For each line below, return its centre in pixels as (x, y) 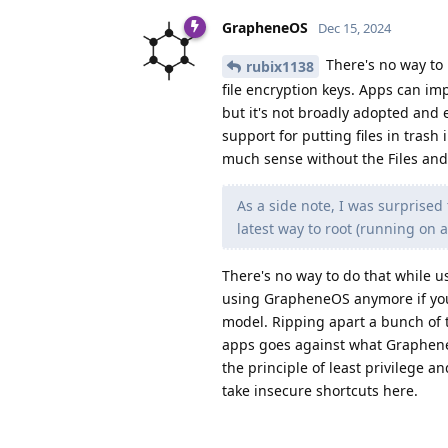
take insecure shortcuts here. (320, 391)
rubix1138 (280, 67)
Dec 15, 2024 (354, 28)
